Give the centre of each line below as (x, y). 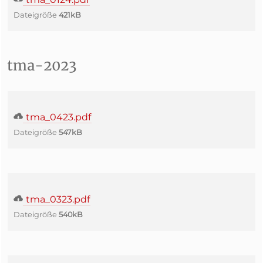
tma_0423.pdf (57, 117)
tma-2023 (42, 65)
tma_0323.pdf (57, 199)
